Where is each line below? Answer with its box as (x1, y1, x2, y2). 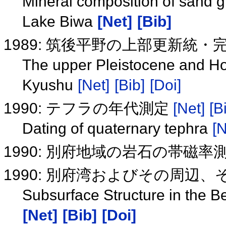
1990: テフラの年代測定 (4, 99, 174, 117)
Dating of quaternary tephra (22, 120, 212, 137)
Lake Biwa (22, 13, 97, 30)
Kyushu (22, 76, 77, 93)
